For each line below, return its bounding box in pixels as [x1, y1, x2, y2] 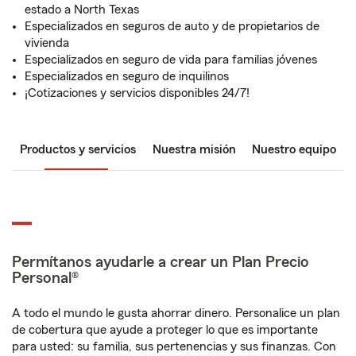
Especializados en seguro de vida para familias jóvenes [25, 53, 317, 66]
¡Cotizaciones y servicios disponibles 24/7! [25, 87, 250, 99]
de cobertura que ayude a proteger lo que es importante [12, 323, 318, 336]
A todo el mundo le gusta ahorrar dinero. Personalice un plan [12, 307, 340, 319]
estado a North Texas [25, 3, 139, 16]
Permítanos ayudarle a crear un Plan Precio [12, 254, 309, 270]
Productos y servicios [20, 143, 136, 156]
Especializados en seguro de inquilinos [25, 70, 229, 83]
